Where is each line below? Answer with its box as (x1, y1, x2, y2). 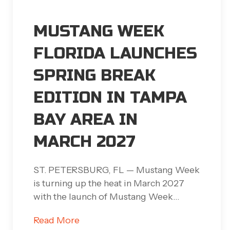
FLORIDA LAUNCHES (33, 44, 197, 63)
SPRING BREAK (33, 66, 156, 85)
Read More (33, 215, 80, 225)
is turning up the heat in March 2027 (33, 178, 184, 188)
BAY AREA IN (33, 110, 138, 129)
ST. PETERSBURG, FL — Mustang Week (33, 164, 200, 175)
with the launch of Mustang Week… (33, 191, 179, 202)
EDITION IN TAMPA (33, 88, 187, 107)
